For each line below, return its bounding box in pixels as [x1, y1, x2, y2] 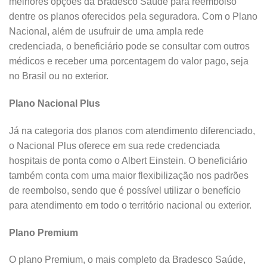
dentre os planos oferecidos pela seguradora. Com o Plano [9, 11, 257, 22]
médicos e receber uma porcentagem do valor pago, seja [9, 56, 249, 67]
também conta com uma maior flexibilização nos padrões [9, 170, 249, 181]
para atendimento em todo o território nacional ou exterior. [9, 200, 252, 210]
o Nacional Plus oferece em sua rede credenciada [9, 140, 220, 151]
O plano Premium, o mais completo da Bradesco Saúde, [9, 254, 246, 265]
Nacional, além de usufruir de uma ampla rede [9, 26, 204, 37]
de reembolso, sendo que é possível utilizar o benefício [9, 185, 241, 195]
